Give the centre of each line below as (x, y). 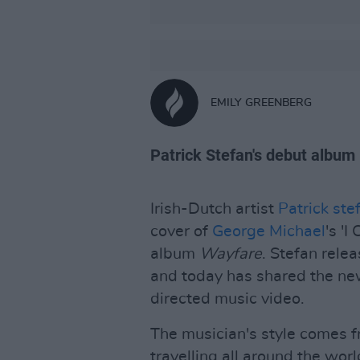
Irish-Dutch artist (214, 209)
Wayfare (231, 254)
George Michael (269, 231)
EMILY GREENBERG (261, 102)
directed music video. (227, 299)
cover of (181, 231)
